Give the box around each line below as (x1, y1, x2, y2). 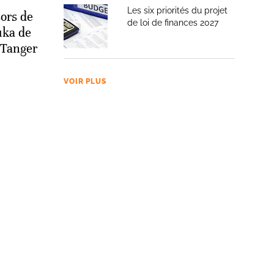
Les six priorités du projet (127, 6, 228, 15)
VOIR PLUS (64, 77, 106, 86)
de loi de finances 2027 (127, 18, 218, 28)
